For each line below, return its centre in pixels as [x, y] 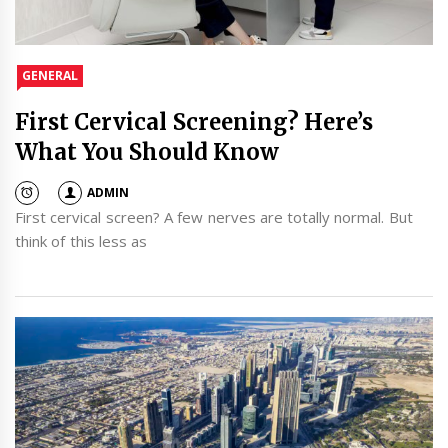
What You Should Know [147, 152]
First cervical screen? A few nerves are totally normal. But [214, 217]
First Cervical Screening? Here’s [194, 122]
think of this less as [81, 241]
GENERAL [50, 76]
